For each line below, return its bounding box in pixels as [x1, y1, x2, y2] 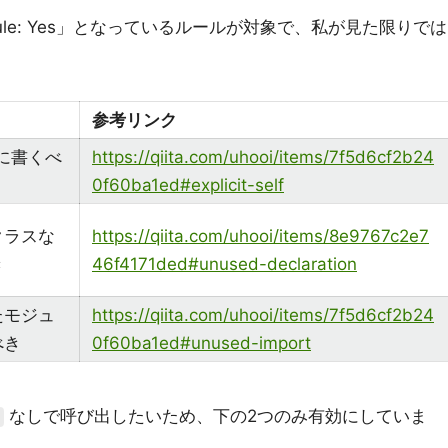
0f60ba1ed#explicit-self [92, 175, 284, 195]
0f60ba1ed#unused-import [92, 333, 311, 353]
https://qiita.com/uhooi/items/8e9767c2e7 [92, 226, 429, 246]
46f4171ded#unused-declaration [92, 254, 357, 274]
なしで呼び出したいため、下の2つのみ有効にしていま [4, 406, 427, 426]
